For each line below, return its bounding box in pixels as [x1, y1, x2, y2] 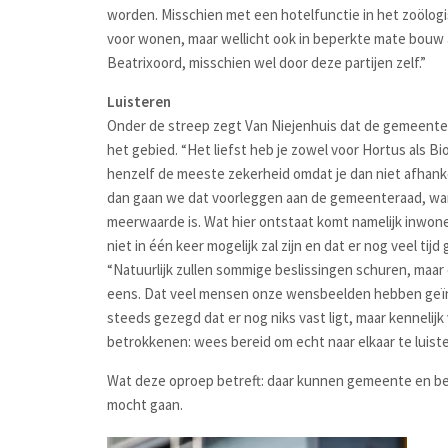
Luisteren [107, 92, 171, 111]
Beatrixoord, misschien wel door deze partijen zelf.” [107, 53, 426, 72]
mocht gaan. [107, 395, 183, 414]
